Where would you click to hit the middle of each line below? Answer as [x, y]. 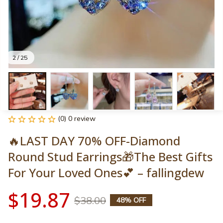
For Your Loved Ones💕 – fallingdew [106, 173]
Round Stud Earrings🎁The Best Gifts [110, 157]
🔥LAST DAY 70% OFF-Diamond [94, 141]
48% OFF [131, 200]
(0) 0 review [77, 119]
